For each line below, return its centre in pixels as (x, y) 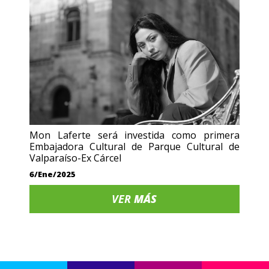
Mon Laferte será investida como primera (134, 135)
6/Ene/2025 (53, 174)
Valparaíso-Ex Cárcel (76, 158)
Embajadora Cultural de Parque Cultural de (134, 147)
